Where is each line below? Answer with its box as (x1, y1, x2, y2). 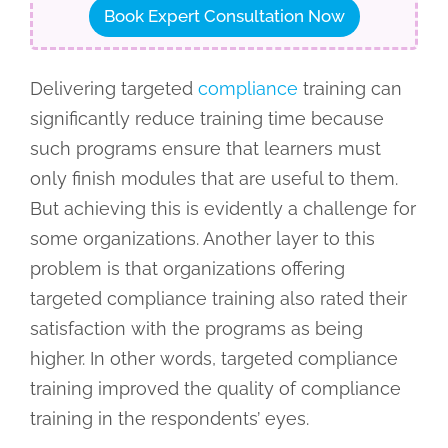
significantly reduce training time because (29, 107, 384, 129)
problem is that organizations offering (29, 257, 345, 279)
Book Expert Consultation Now (103, 5, 345, 26)
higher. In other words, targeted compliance (29, 347, 398, 369)
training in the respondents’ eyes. (29, 407, 309, 429)
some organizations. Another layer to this (29, 227, 375, 249)
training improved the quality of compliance (29, 377, 401, 399)
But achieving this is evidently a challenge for (29, 197, 416, 219)
